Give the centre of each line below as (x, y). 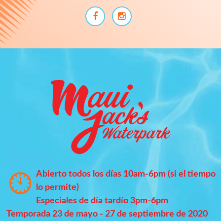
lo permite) (58, 187)
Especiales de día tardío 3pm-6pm (102, 201)
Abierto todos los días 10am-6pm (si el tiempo (126, 174)
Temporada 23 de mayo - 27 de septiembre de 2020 (106, 214)
